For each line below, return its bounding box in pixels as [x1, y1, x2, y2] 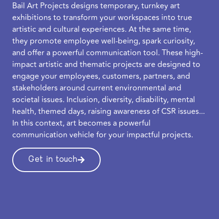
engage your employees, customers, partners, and [12, 70, 190, 83]
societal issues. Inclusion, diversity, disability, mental [12, 94, 195, 106]
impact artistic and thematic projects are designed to [12, 59, 200, 71]
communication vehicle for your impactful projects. [12, 129, 193, 141]
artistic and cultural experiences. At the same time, [12, 23, 191, 36]
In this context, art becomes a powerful [12, 117, 151, 130]
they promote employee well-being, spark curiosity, [12, 35, 195, 47]
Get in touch [28, 156, 77, 164]
